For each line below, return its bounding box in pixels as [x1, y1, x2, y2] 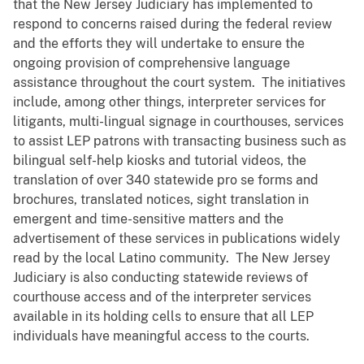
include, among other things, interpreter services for [13, 94, 326, 110]
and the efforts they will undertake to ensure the [13, 36, 305, 52]
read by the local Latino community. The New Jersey [13, 250, 331, 266]
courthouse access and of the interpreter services [13, 289, 311, 305]
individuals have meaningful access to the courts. [13, 328, 313, 344]
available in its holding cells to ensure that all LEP [13, 309, 314, 325]
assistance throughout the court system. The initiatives [13, 75, 345, 91]
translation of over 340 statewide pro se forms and [13, 172, 318, 188]
